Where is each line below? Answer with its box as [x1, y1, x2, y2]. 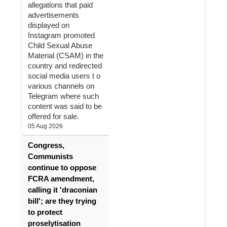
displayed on [28, 21, 69, 29]
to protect [28, 208, 62, 216]
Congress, [28, 141, 64, 149]
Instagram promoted [28, 31, 95, 40]
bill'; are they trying [28, 197, 96, 205]
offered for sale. [28, 112, 79, 121]
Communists [28, 152, 73, 161]
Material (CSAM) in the [28, 51, 103, 60]
